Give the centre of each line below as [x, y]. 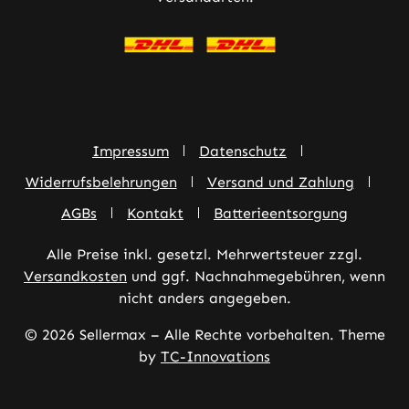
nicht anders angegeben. [204, 298]
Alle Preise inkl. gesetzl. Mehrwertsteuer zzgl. [204, 254]
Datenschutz [243, 151]
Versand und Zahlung [280, 182]
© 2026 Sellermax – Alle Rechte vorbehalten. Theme [204, 335]
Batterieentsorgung [281, 213]
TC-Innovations [215, 357]
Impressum [131, 151]
